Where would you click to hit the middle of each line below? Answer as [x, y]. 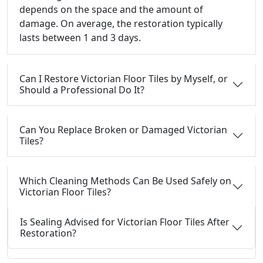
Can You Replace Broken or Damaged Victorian [123, 130]
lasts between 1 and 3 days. [80, 38]
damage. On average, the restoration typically [121, 23]
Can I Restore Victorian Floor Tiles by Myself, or [124, 79]
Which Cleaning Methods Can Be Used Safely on [125, 181]
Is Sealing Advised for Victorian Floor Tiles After [125, 222]
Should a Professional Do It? [82, 90]
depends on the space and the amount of [111, 9]
